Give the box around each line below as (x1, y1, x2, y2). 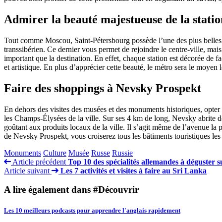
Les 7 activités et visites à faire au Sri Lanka (60, 166, 207, 175)
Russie (112, 148, 133, 157)
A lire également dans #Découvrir (4, 184, 139, 195)
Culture (43, 148, 66, 157)
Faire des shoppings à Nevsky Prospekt (4, 81, 201, 95)
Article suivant (4, 166, 52, 175)
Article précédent (11, 157, 66, 166)
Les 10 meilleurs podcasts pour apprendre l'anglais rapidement (4, 206, 180, 214)
